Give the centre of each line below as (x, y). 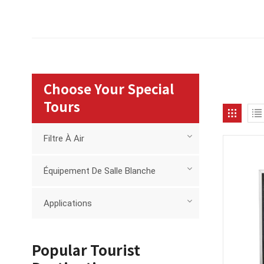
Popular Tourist (86, 251)
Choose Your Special (108, 90)
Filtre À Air (64, 139)
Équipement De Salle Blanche (99, 171)
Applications (67, 204)
